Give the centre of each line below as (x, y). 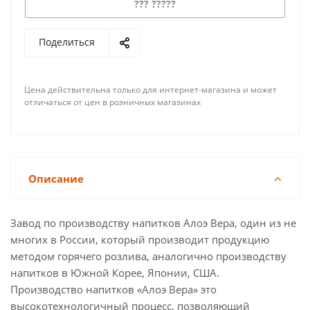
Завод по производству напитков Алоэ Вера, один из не (153, 223)
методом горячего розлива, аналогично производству (148, 256)
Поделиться (67, 42)
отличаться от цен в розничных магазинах (112, 102)
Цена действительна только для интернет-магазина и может (151, 90)
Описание (56, 179)
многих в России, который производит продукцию (140, 239)
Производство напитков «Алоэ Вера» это (113, 289)
